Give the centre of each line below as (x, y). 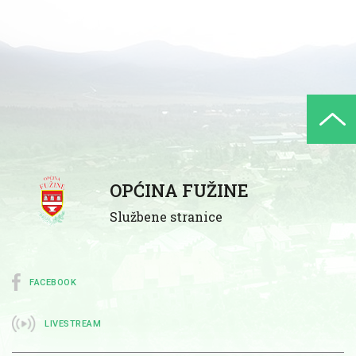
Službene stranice (166, 217)
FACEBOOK (53, 282)
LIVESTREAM (73, 323)
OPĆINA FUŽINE (179, 190)
